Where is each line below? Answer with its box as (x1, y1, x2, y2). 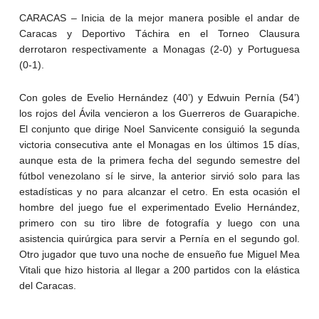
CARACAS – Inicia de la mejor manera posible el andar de (19, 11, 300, 23)
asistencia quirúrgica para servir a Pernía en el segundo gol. (19, 232, 300, 244)
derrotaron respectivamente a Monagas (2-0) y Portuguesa (19, 43, 300, 55)
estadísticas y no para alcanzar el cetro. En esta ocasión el (19, 185, 300, 197)
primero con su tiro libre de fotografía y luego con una (19, 216, 300, 229)
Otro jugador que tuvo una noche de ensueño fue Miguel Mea (19, 248, 300, 260)
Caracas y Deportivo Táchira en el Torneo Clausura (19, 27, 300, 39)
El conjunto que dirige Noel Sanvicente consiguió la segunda (19, 122, 300, 135)
